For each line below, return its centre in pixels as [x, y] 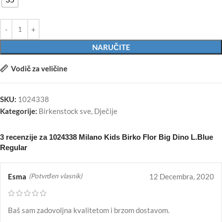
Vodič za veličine [39, 68]
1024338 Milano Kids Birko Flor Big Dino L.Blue [131, 137]
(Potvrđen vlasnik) [55, 176]
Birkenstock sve [65, 111]
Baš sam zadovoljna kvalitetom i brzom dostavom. [89, 210]
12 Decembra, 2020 [182, 176]
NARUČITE [111, 47]
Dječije [106, 111]
